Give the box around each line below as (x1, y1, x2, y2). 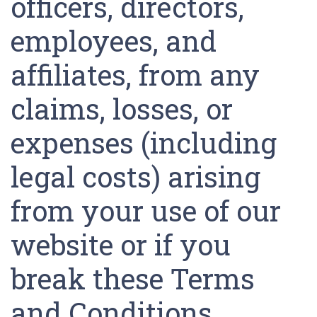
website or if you (11, 226, 231, 263)
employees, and (11, 22, 217, 59)
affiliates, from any (11, 56, 260, 93)
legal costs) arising (11, 158, 260, 195)
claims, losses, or (11, 90, 233, 127)
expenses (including (11, 124, 277, 161)
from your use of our (11, 192, 281, 229)
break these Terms (11, 260, 255, 297)
